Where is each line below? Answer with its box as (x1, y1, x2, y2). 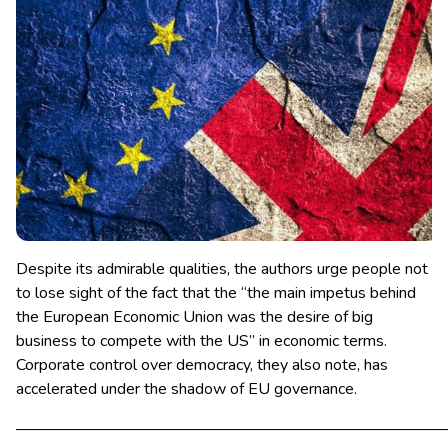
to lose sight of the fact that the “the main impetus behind (16, 282, 416, 305)
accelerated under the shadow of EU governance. (16, 378, 357, 401)
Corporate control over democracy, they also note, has (16, 354, 388, 377)
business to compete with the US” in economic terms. (16, 330, 387, 353)
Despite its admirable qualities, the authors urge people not (16, 258, 428, 281)
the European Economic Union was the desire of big (16, 306, 373, 329)
